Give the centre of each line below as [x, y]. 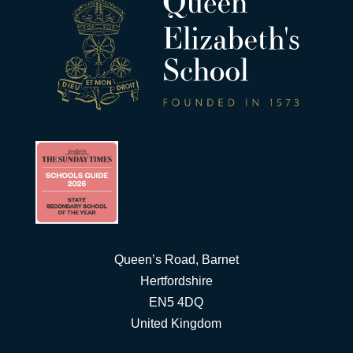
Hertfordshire [176, 281]
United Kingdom [176, 323]
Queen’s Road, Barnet [176, 259]
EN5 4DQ [176, 302]
